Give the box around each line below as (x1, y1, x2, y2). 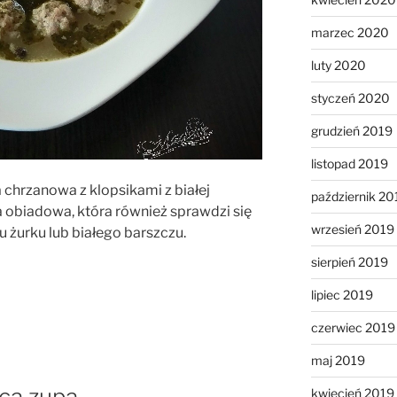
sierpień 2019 (310, 253, 388, 269)
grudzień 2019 (310, 122, 393, 138)
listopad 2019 (310, 155, 388, 171)
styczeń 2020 (310, 90, 390, 105)
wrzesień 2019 (310, 221, 394, 237)
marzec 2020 (310, 24, 389, 40)
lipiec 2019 (310, 286, 373, 302)
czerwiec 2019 (310, 319, 395, 335)
